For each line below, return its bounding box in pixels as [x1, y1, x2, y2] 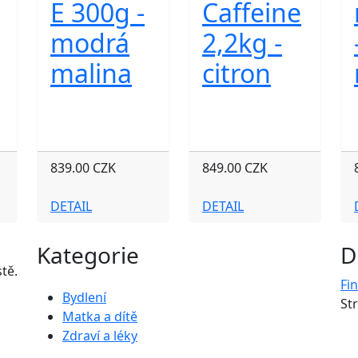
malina [50, 56, 132, 90]
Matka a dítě [62, 308, 137, 325]
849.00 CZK [202, 159, 268, 177]
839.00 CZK [50, 159, 116, 177]
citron [202, 56, 271, 90]
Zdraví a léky [62, 327, 137, 344]
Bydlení [62, 288, 106, 306]
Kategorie [37, 240, 139, 270]
